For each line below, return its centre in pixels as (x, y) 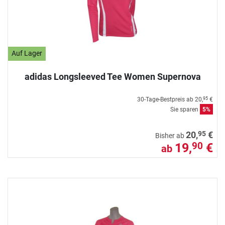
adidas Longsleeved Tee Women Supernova (113, 76)
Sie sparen (185, 109)
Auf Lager (27, 54)
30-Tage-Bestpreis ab (166, 99)
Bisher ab (171, 136)
